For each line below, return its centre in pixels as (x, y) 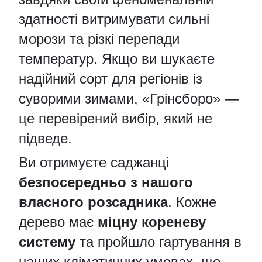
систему (47, 242)
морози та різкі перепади (99, 39)
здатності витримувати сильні (114, 19)
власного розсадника (93, 202)
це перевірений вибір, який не (116, 118)
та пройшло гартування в (158, 242)
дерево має (58, 222)
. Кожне (192, 202)
